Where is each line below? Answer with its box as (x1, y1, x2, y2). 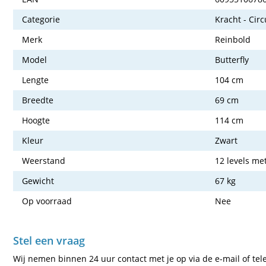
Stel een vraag (13, 233, 85, 248)
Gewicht (22, 175, 54, 187)
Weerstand (22, 155, 65, 167)
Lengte (22, 74, 49, 86)
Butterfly (215, 54, 249, 66)
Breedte (22, 94, 53, 106)
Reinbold (215, 34, 251, 46)
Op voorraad (22, 195, 72, 207)
